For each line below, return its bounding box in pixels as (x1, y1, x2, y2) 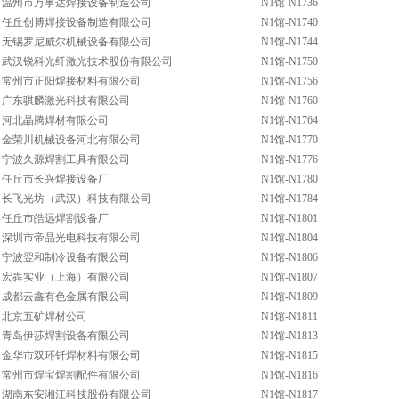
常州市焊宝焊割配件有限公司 (2, 369, 141, 381)
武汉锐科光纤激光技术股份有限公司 (2, 55, 173, 68)
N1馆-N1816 (261, 369, 318, 381)
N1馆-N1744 (261, 36, 318, 48)
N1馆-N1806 (261, 251, 318, 264)
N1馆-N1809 (261, 290, 318, 303)
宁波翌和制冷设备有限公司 (2, 251, 130, 264)
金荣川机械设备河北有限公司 (2, 134, 141, 146)
